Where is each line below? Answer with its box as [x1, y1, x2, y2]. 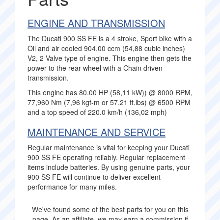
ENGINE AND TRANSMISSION [27, 16, 165, 30]
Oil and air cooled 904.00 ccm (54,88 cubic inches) [27, 43, 185, 53]
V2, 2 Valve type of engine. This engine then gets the [27, 53, 192, 63]
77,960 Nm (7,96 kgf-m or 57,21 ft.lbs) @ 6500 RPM [27, 97, 191, 107]
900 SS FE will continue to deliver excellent [27, 172, 161, 182]
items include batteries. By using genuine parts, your [27, 162, 190, 172]
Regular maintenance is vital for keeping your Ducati [27, 142, 190, 152]
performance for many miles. [27, 182, 117, 192]
